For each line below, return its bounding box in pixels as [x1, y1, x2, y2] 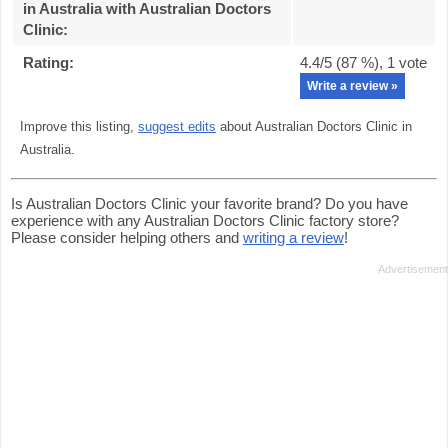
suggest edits [138, 120, 216, 134]
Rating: [23, 54, 74, 71]
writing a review [243, 229, 344, 246]
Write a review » [307, 79, 398, 93]
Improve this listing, [20, 120, 138, 134]
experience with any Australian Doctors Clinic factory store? [11, 212, 399, 229]
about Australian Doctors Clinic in [216, 120, 412, 134]
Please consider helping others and [11, 229, 243, 246]
